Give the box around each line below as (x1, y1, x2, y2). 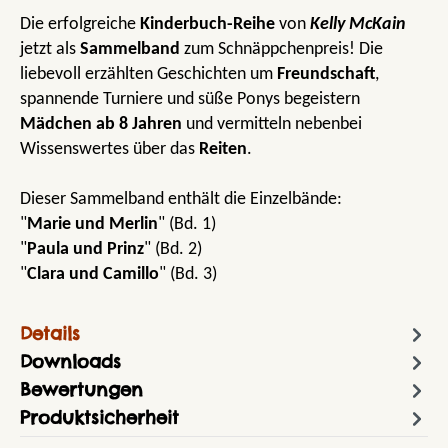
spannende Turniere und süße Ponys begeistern (20, 90, 360, 110)
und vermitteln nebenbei (182, 115, 362, 135)
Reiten (199, 140, 247, 160)
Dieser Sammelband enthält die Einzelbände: (20, 190, 342, 210)
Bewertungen (20, 377, 143, 401)
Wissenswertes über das (20, 140, 199, 160)
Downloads (20, 349, 121, 373)
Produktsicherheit (20, 405, 179, 429)
